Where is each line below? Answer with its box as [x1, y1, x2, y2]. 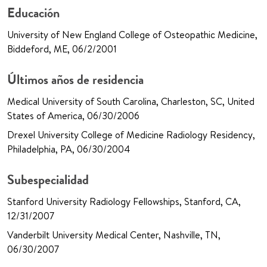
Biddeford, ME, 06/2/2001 [7, 42, 117, 56]
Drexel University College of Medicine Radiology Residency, [7, 128, 255, 142]
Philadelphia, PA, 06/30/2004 [7, 142, 130, 156]
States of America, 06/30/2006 [7, 109, 139, 123]
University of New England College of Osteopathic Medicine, [7, 28, 257, 42]
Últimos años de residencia [7, 71, 144, 89]
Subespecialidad [7, 171, 89, 189]
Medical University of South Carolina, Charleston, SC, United [7, 95, 254, 108]
